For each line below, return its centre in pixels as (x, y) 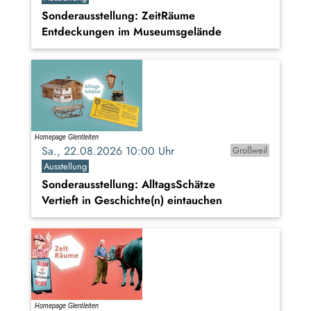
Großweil (250, 151)
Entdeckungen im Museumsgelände (132, 32)
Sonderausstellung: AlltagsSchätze (128, 185)
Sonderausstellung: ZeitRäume (118, 16)
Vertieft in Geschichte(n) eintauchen (132, 201)
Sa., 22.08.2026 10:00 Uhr (113, 151)
